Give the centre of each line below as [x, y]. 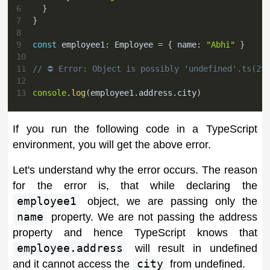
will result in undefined [192, 248]
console [50, 93]
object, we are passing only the [169, 201]
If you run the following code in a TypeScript [135, 129]
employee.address [70, 248]
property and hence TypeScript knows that [135, 232]
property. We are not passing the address [152, 217]
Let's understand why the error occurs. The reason [135, 170]
